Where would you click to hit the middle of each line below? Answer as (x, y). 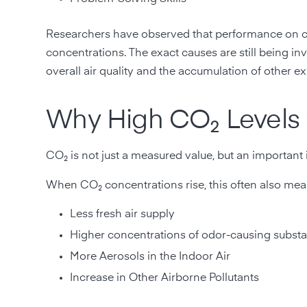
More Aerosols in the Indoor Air (150, 257)
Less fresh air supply (123, 214)
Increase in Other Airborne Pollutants (165, 278)
